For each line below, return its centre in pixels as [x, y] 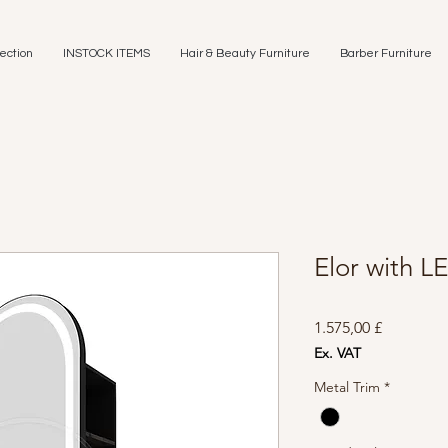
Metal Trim [347, 387]
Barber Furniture [386, 53]
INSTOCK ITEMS [106, 53]
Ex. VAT [337, 353]
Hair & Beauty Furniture [245, 53]
